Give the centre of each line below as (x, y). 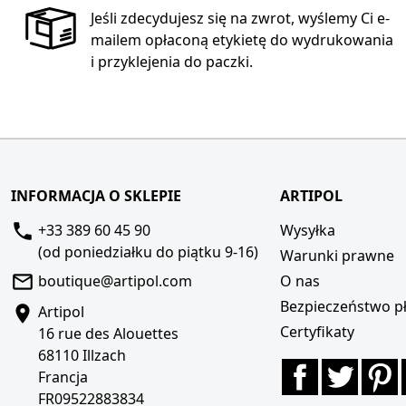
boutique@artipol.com (115, 280)
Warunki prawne (337, 255)
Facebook (351, 369)
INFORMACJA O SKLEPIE (96, 195)
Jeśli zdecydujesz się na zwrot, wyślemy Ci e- (240, 18)
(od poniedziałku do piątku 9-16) (148, 251)
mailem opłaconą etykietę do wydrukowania (242, 39)
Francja (63, 377)
